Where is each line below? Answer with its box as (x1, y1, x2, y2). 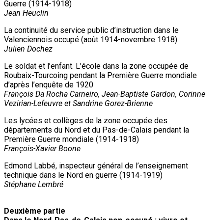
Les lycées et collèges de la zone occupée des (4, 115, 167, 125)
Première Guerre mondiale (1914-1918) (4, 134, 139, 144)
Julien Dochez (4, 44, 53, 54)
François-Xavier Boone (4, 143, 81, 153)
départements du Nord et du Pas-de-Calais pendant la (4, 125, 189, 135)
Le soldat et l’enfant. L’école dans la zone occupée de (4, 61, 189, 71)
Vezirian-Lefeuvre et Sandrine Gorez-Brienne (4, 98, 153, 108)
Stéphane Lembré (4, 179, 63, 189)
